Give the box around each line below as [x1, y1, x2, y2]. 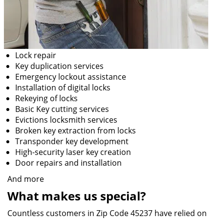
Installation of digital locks [15, 82, 110, 93]
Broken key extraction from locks [15, 125, 136, 136]
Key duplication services [15, 61, 104, 71]
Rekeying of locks [15, 93, 78, 104]
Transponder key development [15, 136, 129, 147]
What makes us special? [7, 188, 146, 204]
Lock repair [15, 50, 56, 61]
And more [7, 174, 44, 184]
